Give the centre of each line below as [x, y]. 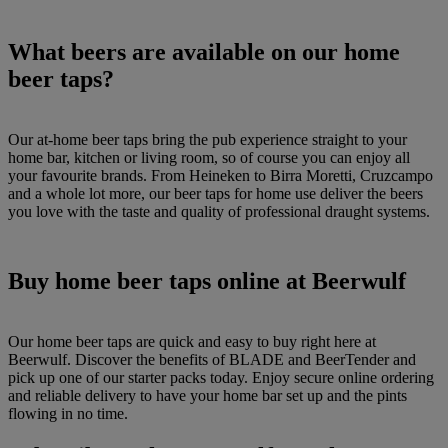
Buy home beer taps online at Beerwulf [207, 281]
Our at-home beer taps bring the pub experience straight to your [207, 140]
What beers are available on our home [204, 52]
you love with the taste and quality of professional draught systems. [219, 212]
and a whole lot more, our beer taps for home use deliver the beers [215, 194]
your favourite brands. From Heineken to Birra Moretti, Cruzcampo [220, 176]
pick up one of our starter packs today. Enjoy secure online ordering [221, 378]
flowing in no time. [68, 414]
